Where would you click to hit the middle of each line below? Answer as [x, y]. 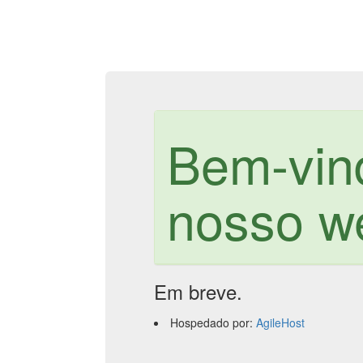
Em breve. [198, 292]
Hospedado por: [213, 323]
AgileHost [280, 323]
